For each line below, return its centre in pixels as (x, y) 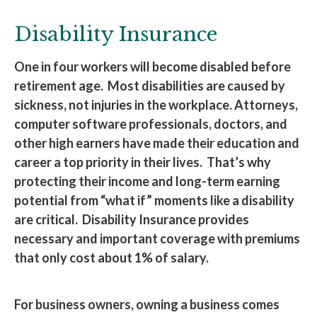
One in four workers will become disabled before (152, 67)
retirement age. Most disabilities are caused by (150, 86)
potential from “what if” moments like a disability (154, 200)
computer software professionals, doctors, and (151, 124)
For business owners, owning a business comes (147, 304)
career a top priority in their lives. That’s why (143, 162)
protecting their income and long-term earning (147, 181)
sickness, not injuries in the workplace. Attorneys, (156, 105)
